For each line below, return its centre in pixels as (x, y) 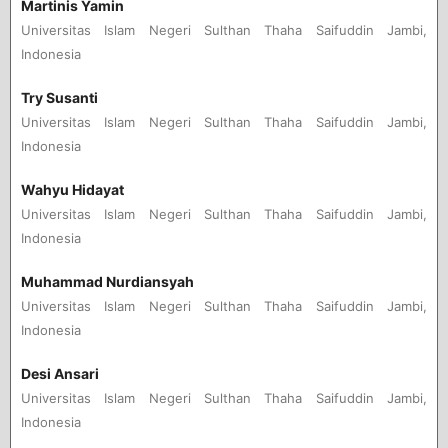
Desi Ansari (59, 374)
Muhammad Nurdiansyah (107, 282)
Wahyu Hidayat (72, 189)
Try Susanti (59, 97)
